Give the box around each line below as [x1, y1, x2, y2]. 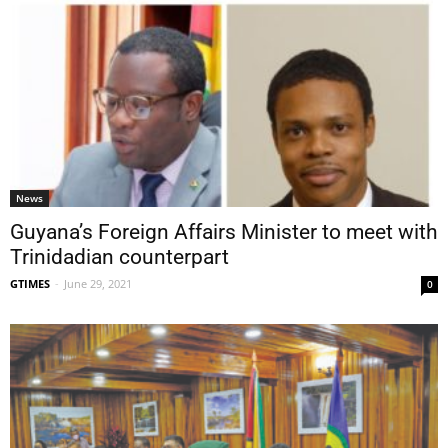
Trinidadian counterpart [10, 244, 229, 269]
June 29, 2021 [64, 275, 132, 291]
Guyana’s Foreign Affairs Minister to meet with [10, 219, 438, 244]
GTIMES [10, 275, 50, 291]
